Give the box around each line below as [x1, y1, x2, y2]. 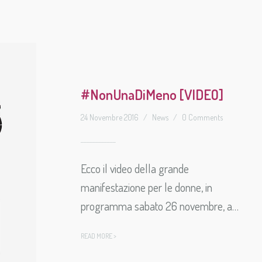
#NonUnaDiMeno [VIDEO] [81, 85, 224, 104]
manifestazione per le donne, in [81, 180, 213, 195]
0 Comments [182, 112, 223, 123]
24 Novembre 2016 [81, 112, 139, 123]
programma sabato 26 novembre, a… [81, 198, 239, 214]
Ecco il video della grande [81, 161, 189, 177]
